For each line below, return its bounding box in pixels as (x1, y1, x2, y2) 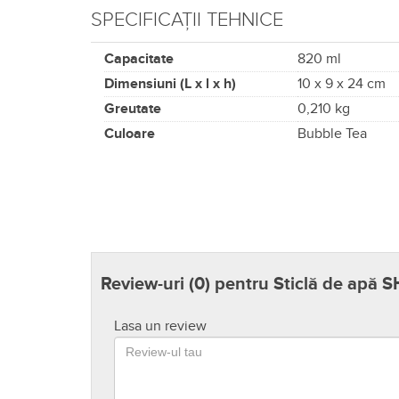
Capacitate (104, 50, 174, 69)
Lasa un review (114, 317, 207, 336)
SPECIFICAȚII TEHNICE (91, 8, 283, 32)
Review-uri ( (101, 273, 194, 296)
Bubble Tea (297, 125, 367, 143)
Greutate (104, 100, 161, 118)
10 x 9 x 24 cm (297, 75, 386, 94)
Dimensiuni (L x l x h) (104, 75, 236, 94)
